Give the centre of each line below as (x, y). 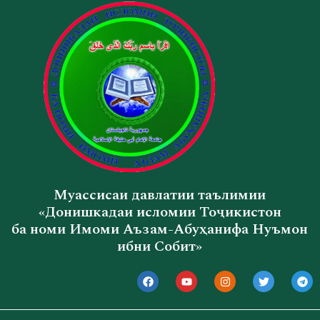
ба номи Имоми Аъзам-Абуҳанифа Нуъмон (160, 230)
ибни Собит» (160, 247)
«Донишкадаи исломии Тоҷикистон (160, 212)
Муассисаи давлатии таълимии (160, 195)
